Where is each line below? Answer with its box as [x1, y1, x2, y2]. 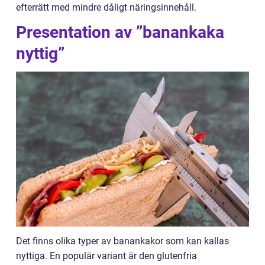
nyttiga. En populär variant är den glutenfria [16, 250, 197, 262]
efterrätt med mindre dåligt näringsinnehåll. [16, 2, 196, 13]
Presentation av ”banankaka [16, 22, 224, 42]
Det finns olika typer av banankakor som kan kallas [16, 235, 229, 247]
